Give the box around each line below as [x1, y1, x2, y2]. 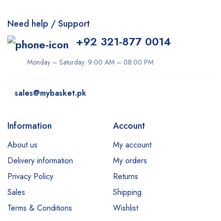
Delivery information [7, 155, 73, 166]
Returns [113, 171, 138, 182]
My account [113, 139, 151, 150]
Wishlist [113, 202, 138, 214]
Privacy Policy [7, 171, 53, 182]
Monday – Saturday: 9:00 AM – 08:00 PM [27, 57, 153, 67]
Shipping [113, 186, 142, 198]
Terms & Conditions [7, 202, 72, 214]
